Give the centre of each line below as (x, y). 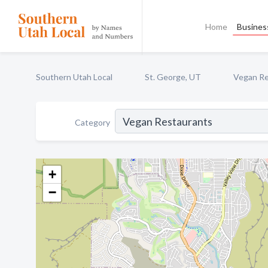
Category (92, 122)
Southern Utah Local (74, 77)
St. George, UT (173, 77)
